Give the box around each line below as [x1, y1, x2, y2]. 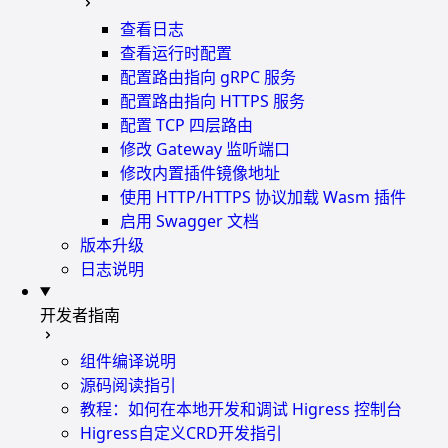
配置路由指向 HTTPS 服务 [120, 89, 305, 112]
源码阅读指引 [80, 373, 176, 396]
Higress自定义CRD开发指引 [80, 421, 282, 444]
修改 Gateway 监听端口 [120, 137, 290, 160]
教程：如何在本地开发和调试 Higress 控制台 [80, 397, 402, 420]
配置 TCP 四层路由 [120, 113, 253, 136]
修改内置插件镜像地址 [120, 161, 280, 184]
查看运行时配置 [120, 41, 232, 64]
